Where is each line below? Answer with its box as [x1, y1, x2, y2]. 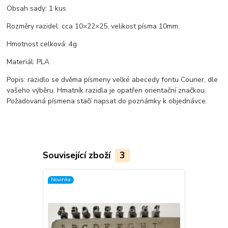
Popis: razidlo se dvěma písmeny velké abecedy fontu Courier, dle [7, 74, 218, 84]
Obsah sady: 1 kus [7, 3, 67, 13]
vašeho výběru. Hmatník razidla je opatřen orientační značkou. [7, 85, 207, 95]
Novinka [50, 176, 71, 184]
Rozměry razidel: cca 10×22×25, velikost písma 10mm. [7, 21, 180, 31]
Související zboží [42, 149, 113, 161]
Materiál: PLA [7, 56, 50, 67]
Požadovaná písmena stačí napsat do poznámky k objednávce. [7, 96, 208, 106]
